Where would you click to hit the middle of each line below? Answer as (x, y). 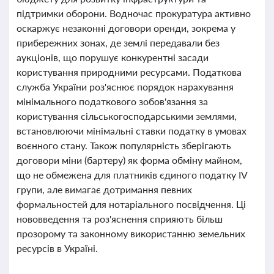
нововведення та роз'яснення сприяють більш (120, 219)
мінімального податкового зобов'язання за (112, 101)
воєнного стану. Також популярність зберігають (124, 145)
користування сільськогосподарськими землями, (127, 116)
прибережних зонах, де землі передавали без (118, 43)
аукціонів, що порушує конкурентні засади (113, 57)
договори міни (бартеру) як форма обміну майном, (129, 160)
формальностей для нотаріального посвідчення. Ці (131, 204)
